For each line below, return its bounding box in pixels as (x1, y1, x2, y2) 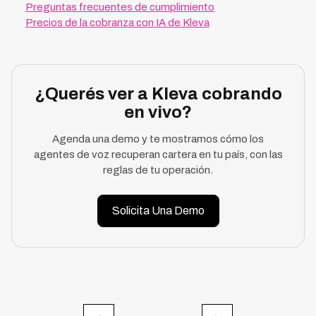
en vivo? (124, 103, 192, 121)
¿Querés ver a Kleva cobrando (34, 85, 282, 103)
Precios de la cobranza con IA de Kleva (25, 17, 209, 28)
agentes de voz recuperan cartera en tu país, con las (33, 149, 283, 160)
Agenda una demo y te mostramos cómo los (52, 133, 264, 145)
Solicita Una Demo (111, 205, 205, 217)
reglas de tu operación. (103, 164, 213, 176)
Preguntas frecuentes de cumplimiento (25, 1, 214, 13)
